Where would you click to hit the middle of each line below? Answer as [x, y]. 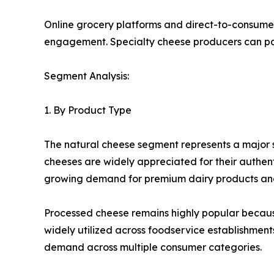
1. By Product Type [88, 110]
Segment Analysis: [87, 76]
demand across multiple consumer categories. [153, 247]
